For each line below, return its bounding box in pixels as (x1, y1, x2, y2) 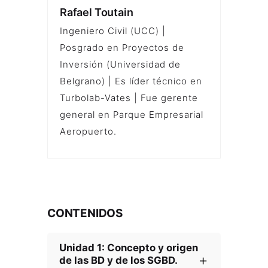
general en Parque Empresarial (60, 109, 203, 121)
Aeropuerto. (60, 126, 117, 138)
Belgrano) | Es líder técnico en (60, 75, 202, 87)
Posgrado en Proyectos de (60, 42, 184, 54)
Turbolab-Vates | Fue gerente (60, 92, 198, 104)
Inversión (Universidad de (60, 59, 181, 71)
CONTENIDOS (47, 206, 123, 221)
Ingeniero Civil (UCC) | (60, 25, 166, 37)
